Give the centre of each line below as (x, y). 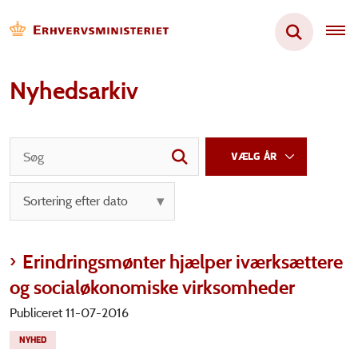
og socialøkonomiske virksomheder (152, 287)
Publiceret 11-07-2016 (69, 313)
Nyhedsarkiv (74, 91)
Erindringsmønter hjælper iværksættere (183, 262)
